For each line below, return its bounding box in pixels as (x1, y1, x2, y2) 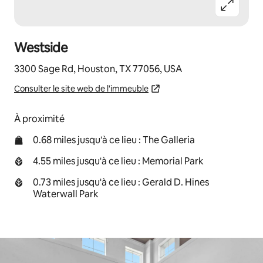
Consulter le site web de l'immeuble (14, 83, 149, 94)
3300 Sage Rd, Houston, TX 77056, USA (14, 63, 182, 75)
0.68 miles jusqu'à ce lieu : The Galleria (33, 134, 195, 146)
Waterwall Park (33, 188, 99, 200)
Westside (14, 39, 68, 56)
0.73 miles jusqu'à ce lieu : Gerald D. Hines (33, 176, 209, 188)
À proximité (14, 113, 65, 125)
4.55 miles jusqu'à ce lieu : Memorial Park (33, 155, 204, 167)
